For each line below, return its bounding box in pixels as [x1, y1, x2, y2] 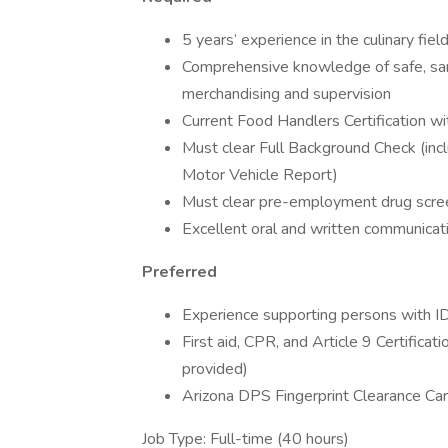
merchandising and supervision [182, 83, 391, 105]
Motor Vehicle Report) [182, 164, 338, 186]
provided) [182, 358, 248, 380]
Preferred [142, 261, 217, 283]
